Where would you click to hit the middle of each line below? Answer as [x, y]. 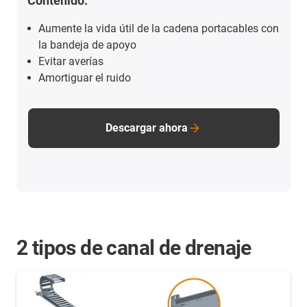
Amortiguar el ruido [85, 78]
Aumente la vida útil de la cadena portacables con [159, 29]
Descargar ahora [147, 128]
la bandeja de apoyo [88, 45]
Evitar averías [71, 62]
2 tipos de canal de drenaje [134, 248]
